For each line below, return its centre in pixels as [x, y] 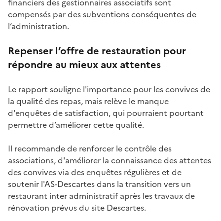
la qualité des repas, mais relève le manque [88, 101]
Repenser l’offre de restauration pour [97, 51]
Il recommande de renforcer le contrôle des [90, 148]
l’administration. [38, 26]
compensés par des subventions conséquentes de [102, 14]
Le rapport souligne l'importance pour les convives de [109, 89]
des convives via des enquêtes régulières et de [95, 172]
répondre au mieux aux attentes [84, 65]
